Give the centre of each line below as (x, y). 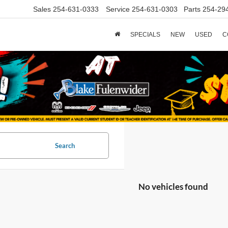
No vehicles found (173, 187)
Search (65, 146)
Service (118, 9)
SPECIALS (145, 35)
